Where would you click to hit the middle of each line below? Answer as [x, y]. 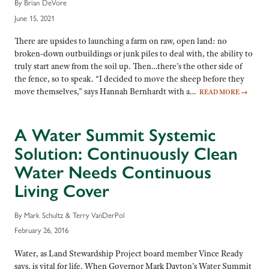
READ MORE [220, 92]
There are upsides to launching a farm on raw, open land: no [121, 41]
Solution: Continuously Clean [126, 153]
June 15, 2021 [35, 17]
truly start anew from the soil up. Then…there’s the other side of [128, 66]
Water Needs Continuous [113, 172]
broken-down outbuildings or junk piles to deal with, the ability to [134, 53]
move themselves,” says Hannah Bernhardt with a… [107, 91]
